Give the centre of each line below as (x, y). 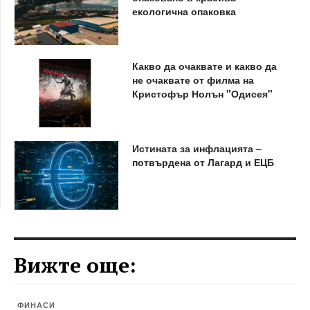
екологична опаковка (184, 11)
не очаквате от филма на (193, 79)
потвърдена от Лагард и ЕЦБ (203, 162)
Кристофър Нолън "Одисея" (202, 93)
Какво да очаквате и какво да (204, 65)
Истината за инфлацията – (197, 148)
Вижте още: (75, 265)
